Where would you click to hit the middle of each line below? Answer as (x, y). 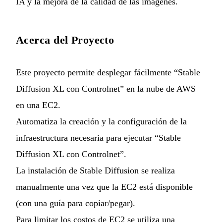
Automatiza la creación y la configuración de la (101, 122)
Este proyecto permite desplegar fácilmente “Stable (108, 73)
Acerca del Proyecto (65, 40)
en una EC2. (38, 105)
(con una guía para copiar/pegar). (76, 203)
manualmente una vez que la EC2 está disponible (104, 187)
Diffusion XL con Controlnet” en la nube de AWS (106, 89)
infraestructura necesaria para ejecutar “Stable (98, 138)
